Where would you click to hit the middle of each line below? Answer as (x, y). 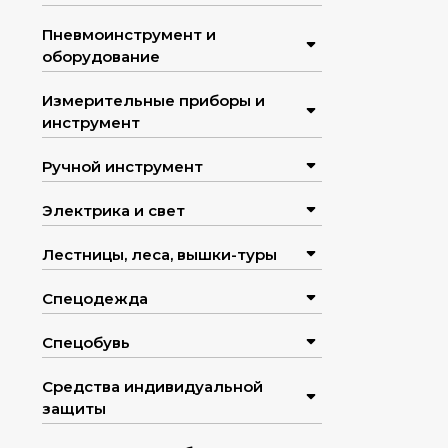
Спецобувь (86, 343)
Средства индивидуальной (152, 387)
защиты (74, 409)
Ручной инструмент (122, 167)
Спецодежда (95, 299)
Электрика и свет (113, 211)
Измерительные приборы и (153, 101)
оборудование (101, 57)
